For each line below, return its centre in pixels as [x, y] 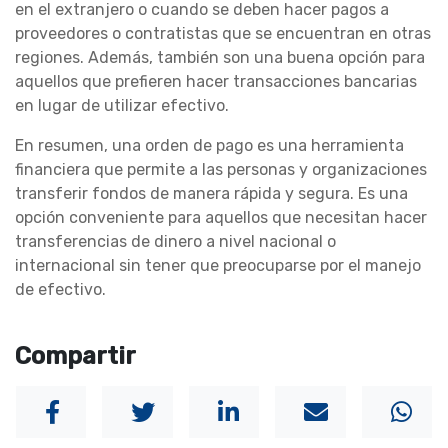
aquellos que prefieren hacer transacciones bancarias [216, 82]
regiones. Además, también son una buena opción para [220, 58]
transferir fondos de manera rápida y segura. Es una [211, 194]
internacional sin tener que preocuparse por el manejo [218, 266]
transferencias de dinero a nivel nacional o [175, 242]
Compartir [75, 356]
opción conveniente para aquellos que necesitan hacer [221, 218]
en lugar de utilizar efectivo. [122, 106]
